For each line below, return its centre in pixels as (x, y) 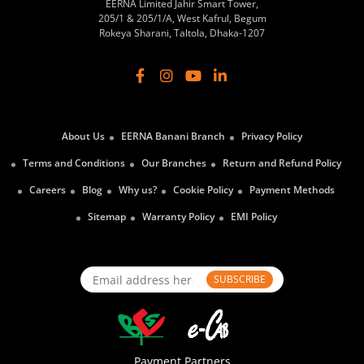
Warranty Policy (178, 217)
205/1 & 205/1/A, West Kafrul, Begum (182, 18)
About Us (83, 136)
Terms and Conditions (74, 163)
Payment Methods (292, 190)
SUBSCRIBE (240, 279)
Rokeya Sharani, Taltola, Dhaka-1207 (182, 33)
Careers (48, 190)
